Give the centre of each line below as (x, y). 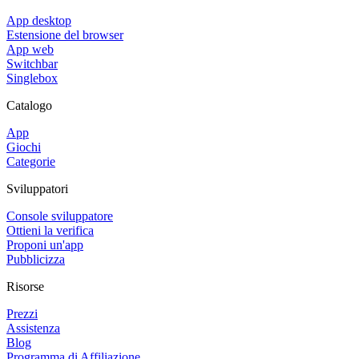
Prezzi (22, 313)
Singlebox (32, 78)
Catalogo (29, 105)
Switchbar (32, 63)
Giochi (24, 147)
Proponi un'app (45, 244)
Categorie (31, 161)
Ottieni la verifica (50, 230)
